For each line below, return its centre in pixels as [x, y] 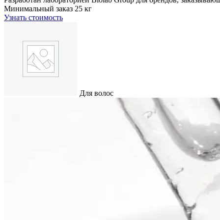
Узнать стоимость [33, 17]
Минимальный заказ [38, 8]
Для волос [96, 93]
